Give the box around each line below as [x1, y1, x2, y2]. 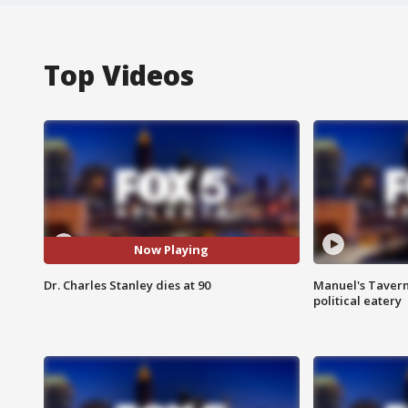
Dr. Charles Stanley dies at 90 [44, 276, 210, 293]
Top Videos [44, 56, 194, 94]
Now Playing [134, 241, 209, 259]
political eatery [312, 291, 402, 309]
